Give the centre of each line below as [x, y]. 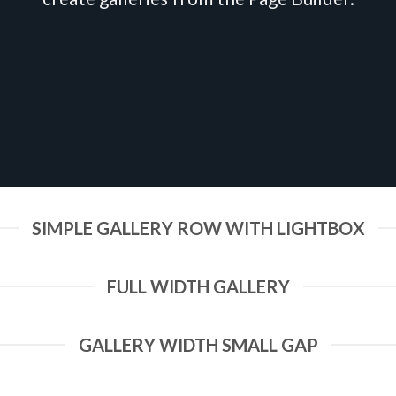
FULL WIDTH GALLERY [198, 286]
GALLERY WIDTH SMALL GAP [198, 345]
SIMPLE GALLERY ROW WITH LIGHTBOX [198, 228]
